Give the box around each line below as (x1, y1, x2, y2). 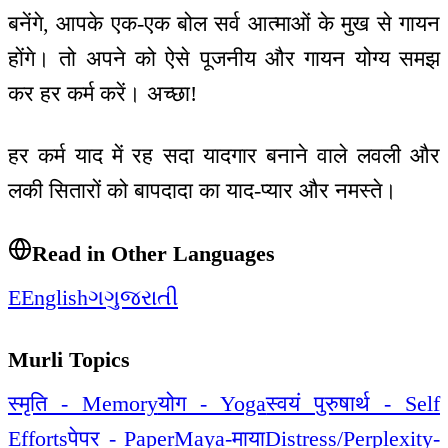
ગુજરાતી (104, 284, 178, 310)
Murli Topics (8, 347, 130, 373)
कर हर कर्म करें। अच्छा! (8, 80, 197, 106)
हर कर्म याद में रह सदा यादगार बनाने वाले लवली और (8, 143, 440, 169)
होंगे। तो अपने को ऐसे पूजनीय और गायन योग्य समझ (8, 45, 440, 71)
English (21, 284, 88, 310)
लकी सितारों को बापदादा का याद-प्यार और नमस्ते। (8, 178, 397, 204)
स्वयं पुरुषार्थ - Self (266, 390, 441, 416)
